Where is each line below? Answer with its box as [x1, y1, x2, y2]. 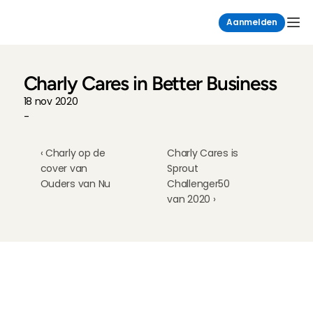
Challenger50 [167, 177, 230, 191]
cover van [40, 161, 88, 175]
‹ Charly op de [40, 146, 105, 160]
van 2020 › [167, 192, 216, 206]
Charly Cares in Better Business [23, 71, 277, 95]
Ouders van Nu [40, 177, 110, 191]
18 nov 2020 [23, 94, 78, 108]
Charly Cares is [167, 146, 239, 160]
